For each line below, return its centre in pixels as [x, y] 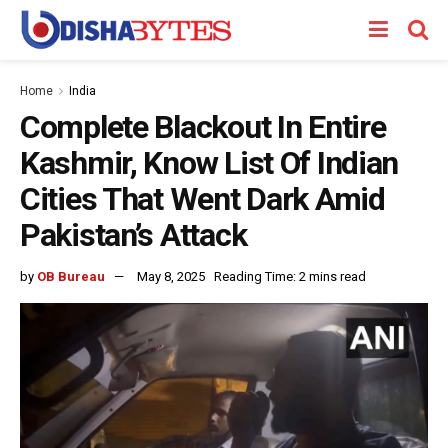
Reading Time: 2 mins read [290, 276]
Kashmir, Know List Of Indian [209, 163]
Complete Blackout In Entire [203, 127]
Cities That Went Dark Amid [202, 199]
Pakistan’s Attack [133, 235]
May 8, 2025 [171, 276]
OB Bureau [71, 276]
